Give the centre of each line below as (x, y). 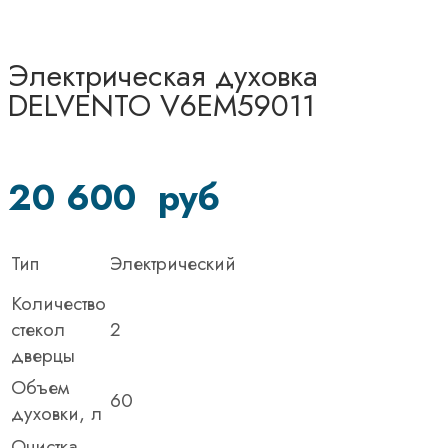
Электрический (173, 263)
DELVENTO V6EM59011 (161, 105)
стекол (38, 329)
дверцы (43, 355)
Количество (58, 303)
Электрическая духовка (163, 75)
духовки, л (56, 413)
